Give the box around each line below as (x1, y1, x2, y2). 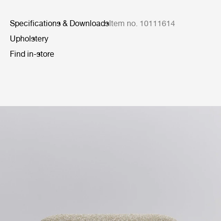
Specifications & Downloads (10, 19, 109, 28)
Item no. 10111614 (109, 19, 175, 28)
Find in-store (10, 49, 54, 59)
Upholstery (10, 34, 48, 43)
